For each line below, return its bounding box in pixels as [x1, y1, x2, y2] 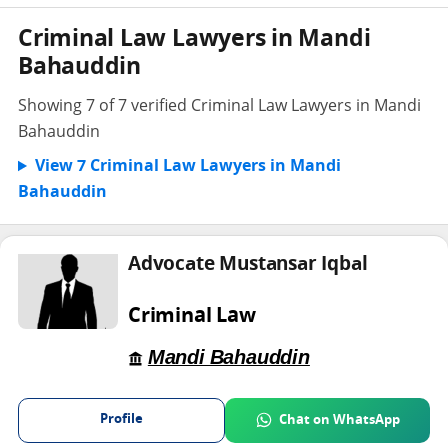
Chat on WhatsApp [278, 413, 400, 427]
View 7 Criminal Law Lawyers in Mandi [34, 159, 341, 176]
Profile [99, 413, 143, 427]
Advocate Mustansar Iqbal [128, 255, 368, 276]
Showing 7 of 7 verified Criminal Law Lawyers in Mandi [18, 94, 421, 117]
